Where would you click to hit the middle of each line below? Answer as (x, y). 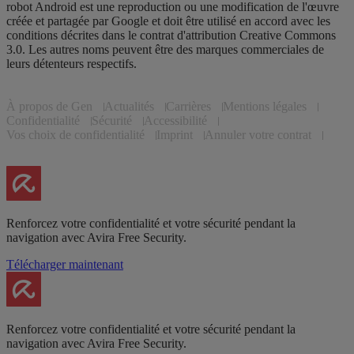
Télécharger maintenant (65, 264)
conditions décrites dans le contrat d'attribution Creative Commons (171, 35)
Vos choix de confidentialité (75, 134)
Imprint (175, 134)
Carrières (188, 106)
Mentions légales (265, 106)
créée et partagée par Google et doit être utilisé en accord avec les (168, 21)
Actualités (129, 106)
